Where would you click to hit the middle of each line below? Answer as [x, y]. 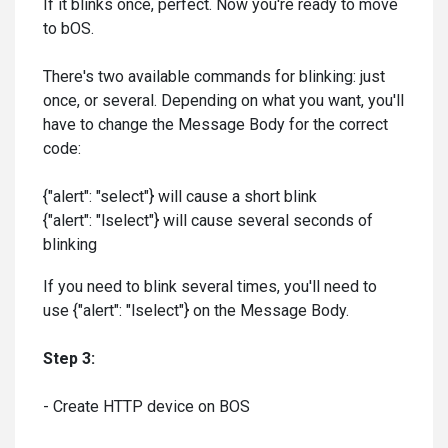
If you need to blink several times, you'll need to [210, 286]
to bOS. [68, 28]
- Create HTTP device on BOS [146, 406]
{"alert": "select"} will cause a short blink [180, 196]
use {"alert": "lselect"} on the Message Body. [196, 310]
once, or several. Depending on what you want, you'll [223, 100]
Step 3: [69, 358]
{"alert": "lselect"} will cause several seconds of [208, 220]
